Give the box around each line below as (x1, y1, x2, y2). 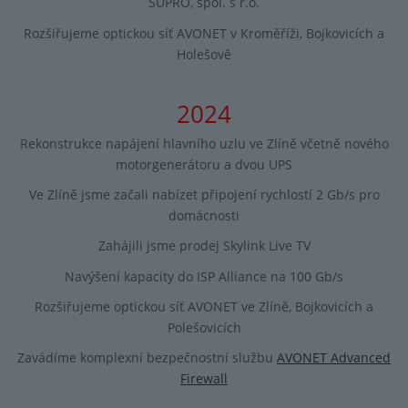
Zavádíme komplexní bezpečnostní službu (17, 348, 277, 366)
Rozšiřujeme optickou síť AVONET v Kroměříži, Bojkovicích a (24, 24, 384, 42)
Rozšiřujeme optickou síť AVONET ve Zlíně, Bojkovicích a (35, 297, 373, 315)
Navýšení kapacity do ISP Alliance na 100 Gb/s (65, 267, 343, 285)
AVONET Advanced (277, 348, 391, 366)
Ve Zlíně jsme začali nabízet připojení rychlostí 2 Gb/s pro (28, 186, 380, 204)
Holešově (177, 45, 231, 63)
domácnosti (168, 207, 240, 225)
